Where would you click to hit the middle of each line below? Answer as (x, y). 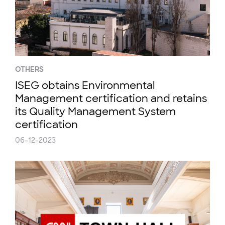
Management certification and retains (111, 98)
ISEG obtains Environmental (85, 85)
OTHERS (29, 69)
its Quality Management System (95, 111)
